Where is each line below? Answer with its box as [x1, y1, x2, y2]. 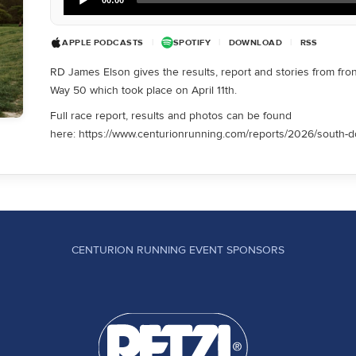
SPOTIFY [172, 37, 211, 48]
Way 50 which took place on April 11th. [50, 83, 241, 97]
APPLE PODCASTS [62, 37, 144, 48]
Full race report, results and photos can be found [50, 108, 292, 122]
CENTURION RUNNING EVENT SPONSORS [72, 242, 284, 257]
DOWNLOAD [228, 37, 283, 48]
